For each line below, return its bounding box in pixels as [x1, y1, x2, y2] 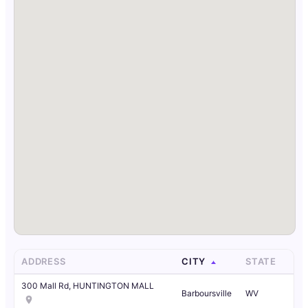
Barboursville [181, 288, 232, 299]
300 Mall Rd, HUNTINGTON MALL [21, 280, 154, 291]
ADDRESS [21, 256, 69, 267]
